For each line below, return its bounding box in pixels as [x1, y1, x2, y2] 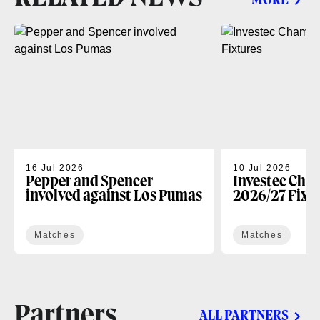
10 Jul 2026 [233, 162, 291, 173]
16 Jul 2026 [26, 162, 84, 173]
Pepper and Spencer [26, 174, 153, 189]
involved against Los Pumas [26, 189, 202, 204]
